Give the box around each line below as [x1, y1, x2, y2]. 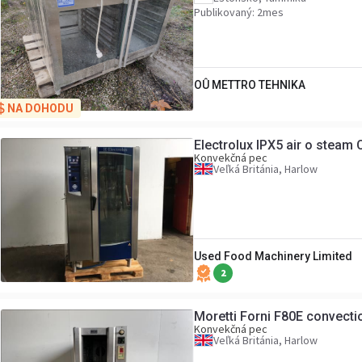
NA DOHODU [7, 102, 74, 115]
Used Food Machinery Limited [194, 250, 352, 263]
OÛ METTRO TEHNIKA [194, 78, 305, 91]
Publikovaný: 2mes [194, 5, 284, 19]
